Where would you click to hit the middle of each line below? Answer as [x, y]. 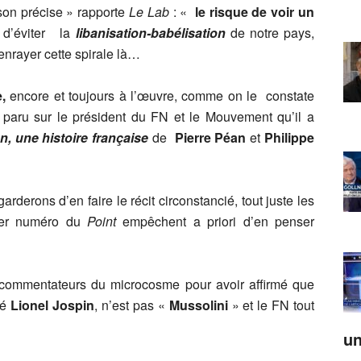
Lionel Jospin [53, 305]
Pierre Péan [210, 137]
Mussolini [200, 305]
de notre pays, [270, 33]
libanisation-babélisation [150, 33]
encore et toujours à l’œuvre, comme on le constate [160, 95]
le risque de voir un [255, 12]
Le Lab [149, 12]
